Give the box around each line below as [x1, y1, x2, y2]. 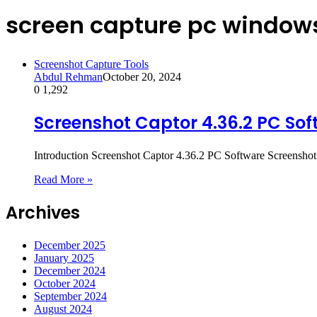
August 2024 [34, 302, 92, 315]
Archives [6, 200, 80, 224]
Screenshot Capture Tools [34, 57, 149, 70]
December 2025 [34, 238, 105, 251]
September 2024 [34, 289, 107, 302]
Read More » [34, 173, 93, 185]
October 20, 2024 [103, 70, 181, 83]
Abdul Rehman [34, 70, 103, 83]
